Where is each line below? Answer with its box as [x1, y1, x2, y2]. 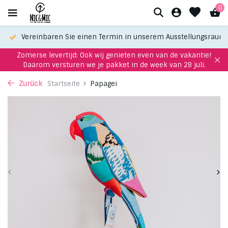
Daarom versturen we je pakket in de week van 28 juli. [22, 60, 206, 69]
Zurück [17, 79, 42, 88]
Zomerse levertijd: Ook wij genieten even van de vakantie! [17, 50, 211, 60]
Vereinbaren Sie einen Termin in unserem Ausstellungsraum [19, 33, 226, 41]
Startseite [47, 79, 80, 88]
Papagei [90, 79, 117, 88]
